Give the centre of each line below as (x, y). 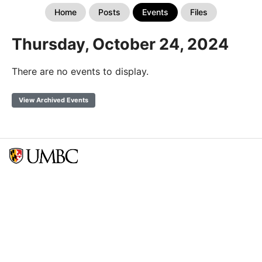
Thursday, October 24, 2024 (120, 44)
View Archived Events (54, 100)
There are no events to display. (80, 72)
